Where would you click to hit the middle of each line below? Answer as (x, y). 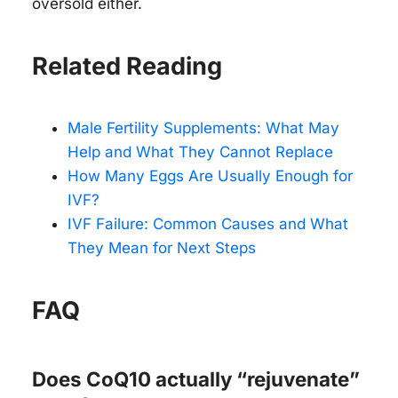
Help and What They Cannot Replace (200, 152)
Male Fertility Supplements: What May (203, 128)
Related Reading (127, 67)
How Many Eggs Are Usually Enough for (210, 176)
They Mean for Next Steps (162, 248)
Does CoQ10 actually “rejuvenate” (196, 378)
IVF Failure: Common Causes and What (208, 224)
